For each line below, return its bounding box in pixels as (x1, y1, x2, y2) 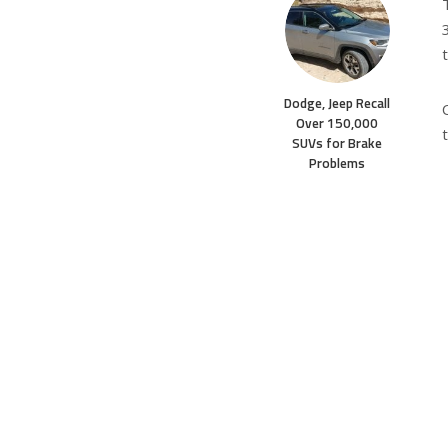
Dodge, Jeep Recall (284, 93, 390, 114)
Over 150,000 (296, 113, 378, 134)
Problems (309, 153, 365, 174)
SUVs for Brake (292, 133, 382, 154)
